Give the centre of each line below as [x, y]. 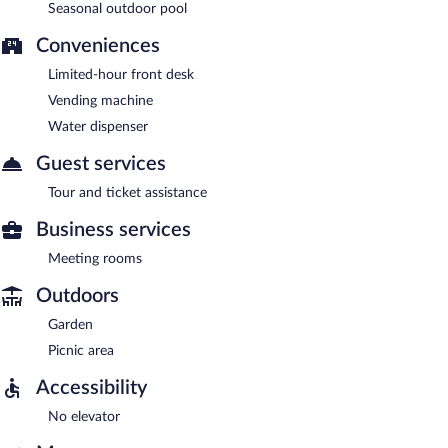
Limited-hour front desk [121, 74]
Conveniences [98, 45]
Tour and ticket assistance [127, 192]
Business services [113, 229]
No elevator [84, 416]
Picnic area [81, 350]
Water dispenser [98, 126]
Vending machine [100, 100]
